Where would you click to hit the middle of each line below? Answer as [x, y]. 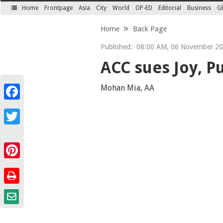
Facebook [18, 104]
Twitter [15, 128]
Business [199, 8]
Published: [116, 47]
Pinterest [18, 162]
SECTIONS [28, 14]
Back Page [150, 29]
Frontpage [59, 8]
